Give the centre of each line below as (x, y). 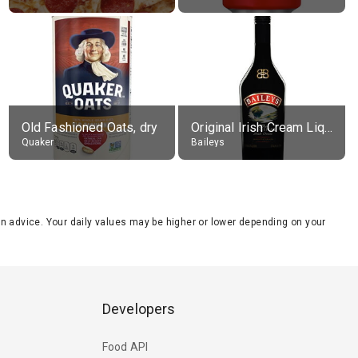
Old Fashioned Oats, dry (89, 127)
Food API (125, 346)
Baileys (208, 142)
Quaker (38, 142)
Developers (139, 309)
